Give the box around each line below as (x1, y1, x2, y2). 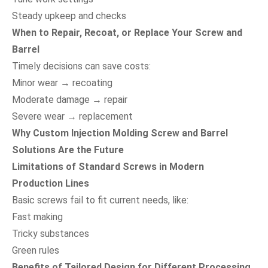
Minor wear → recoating (12, 77, 112, 89)
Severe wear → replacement (12, 110, 133, 122)
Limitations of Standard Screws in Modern (12, 160, 204, 172)
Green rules (12, 244, 59, 256)
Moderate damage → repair (12, 93, 127, 105)
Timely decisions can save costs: (12, 60, 151, 72)
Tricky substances (12, 227, 89, 239)
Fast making (12, 211, 63, 223)
